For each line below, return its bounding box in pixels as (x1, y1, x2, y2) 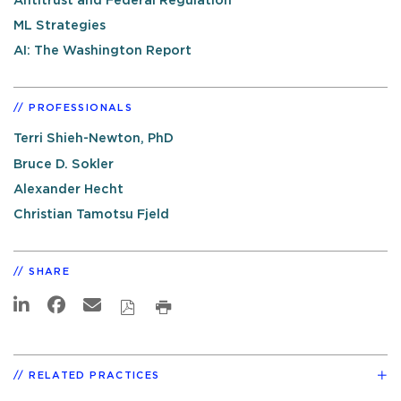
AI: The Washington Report (13, 44, 192, 58)
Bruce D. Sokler (13, 157, 114, 171)
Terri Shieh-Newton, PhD (13, 132, 174, 146)
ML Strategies (13, 19, 106, 33)
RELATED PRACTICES (29, 370, 160, 380)
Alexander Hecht (13, 182, 124, 196)
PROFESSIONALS (29, 103, 132, 114)
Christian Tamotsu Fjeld (13, 207, 169, 221)
